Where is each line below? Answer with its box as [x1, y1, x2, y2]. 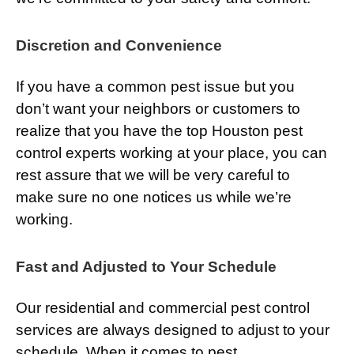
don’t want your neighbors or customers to [16, 100, 300, 118]
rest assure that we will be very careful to [16, 167, 290, 184]
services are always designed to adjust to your [16, 322, 330, 339]
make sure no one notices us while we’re [16, 189, 292, 206]
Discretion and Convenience [16, 37, 222, 55]
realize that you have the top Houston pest [16, 122, 303, 140]
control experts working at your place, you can [16, 145, 327, 162]
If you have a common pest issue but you [16, 78, 295, 96]
